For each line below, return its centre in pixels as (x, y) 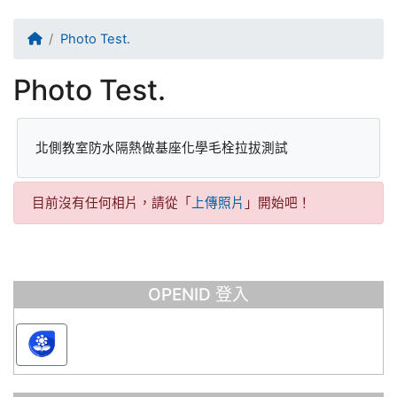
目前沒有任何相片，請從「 (112, 203)
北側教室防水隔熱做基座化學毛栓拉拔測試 (162, 148)
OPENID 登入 (198, 295)
